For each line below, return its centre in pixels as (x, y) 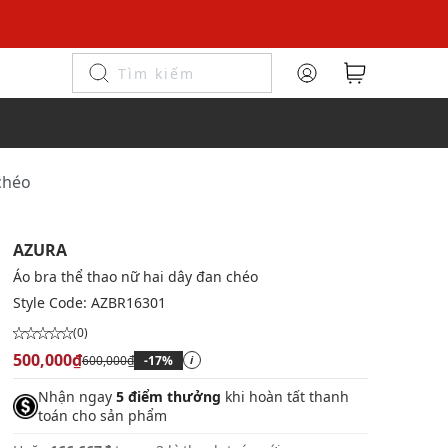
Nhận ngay (76, 396)
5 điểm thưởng (168, 396)
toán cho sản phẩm (102, 415)
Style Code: (51, 302)
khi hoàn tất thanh (284, 396)
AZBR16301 (128, 302)
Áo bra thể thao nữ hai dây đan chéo (135, 276)
